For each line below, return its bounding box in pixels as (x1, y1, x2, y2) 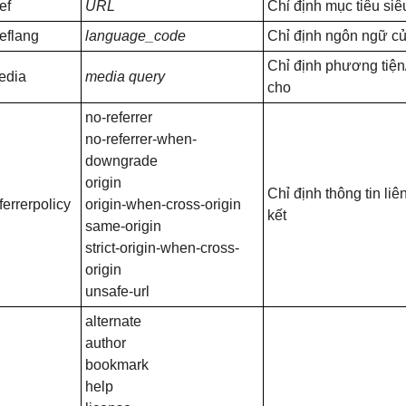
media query (85, 69, 165, 84)
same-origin (85, 218, 161, 234)
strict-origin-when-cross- (85, 240, 239, 256)
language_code (85, 28, 186, 43)
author (85, 335, 126, 351)
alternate (85, 314, 141, 329)
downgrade (85, 153, 158, 169)
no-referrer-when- (85, 131, 197, 147)
